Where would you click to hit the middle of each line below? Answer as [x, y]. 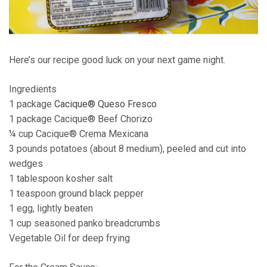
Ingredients [33, 89]
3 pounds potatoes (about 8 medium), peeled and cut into [128, 148]
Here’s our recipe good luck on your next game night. [117, 60]
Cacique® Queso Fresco [105, 104]
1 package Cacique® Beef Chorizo [81, 119]
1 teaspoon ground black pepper [76, 193]
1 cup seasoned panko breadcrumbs [85, 223]
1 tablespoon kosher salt [61, 178]
